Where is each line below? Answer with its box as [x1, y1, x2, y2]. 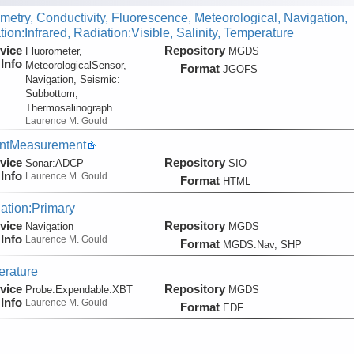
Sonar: [24, 157, 55, 170]
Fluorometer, [24, 45, 82, 58]
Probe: [24, 284, 55, 296]
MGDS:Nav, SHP [222, 239, 302, 251]
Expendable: [55, 284, 112, 296]
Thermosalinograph [24, 102, 112, 115]
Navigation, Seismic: [24, 73, 120, 86]
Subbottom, [24, 88, 78, 100]
